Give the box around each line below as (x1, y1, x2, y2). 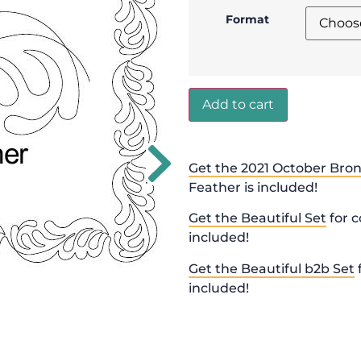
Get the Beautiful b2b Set (189, 260, 355, 276)
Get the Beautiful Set (189, 210, 326, 226)
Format (225, 11, 269, 27)
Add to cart (202, 96, 274, 112)
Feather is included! (189, 179, 317, 195)
